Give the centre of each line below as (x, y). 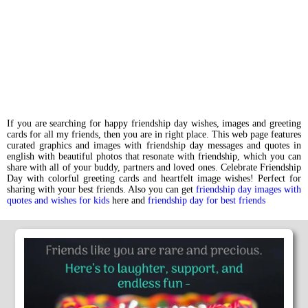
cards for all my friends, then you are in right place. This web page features (154, 134)
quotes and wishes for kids (58, 200)
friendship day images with (249, 189)
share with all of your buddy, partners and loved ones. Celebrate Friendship (154, 167)
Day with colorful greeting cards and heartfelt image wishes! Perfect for (154, 178)
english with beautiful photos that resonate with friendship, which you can (154, 156)
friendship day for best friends (207, 200)
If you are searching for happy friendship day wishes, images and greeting (154, 123)
